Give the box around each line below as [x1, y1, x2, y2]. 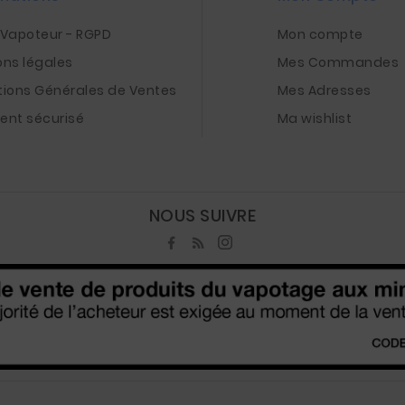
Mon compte [277, 25, 363, 43]
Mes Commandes [277, 53, 400, 71]
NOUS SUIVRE [148, 204, 257, 227]
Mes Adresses [277, 81, 372, 99]
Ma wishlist [277, 109, 353, 127]
